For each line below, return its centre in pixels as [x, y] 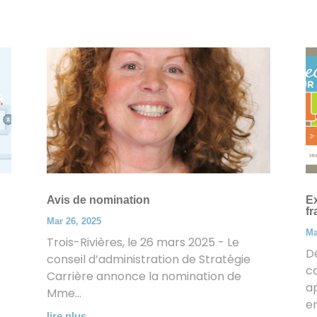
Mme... [64, 293]
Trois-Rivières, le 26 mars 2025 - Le [143, 242]
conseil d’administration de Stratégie [149, 259]
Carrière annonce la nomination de [144, 276]
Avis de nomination [99, 200]
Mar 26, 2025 [74, 221]
